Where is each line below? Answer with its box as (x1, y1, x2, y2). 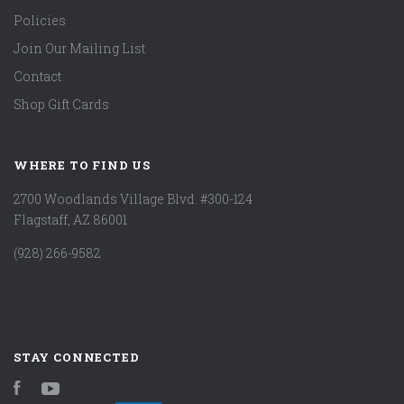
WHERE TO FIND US (14, 157, 151, 174)
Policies (14, 12, 66, 30)
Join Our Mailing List (14, 40, 145, 58)
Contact (14, 68, 61, 86)
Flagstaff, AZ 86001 (14, 210, 127, 228)
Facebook (21, 381, 81, 399)
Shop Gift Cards (14, 96, 109, 114)
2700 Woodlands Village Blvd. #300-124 (14, 189, 252, 207)
